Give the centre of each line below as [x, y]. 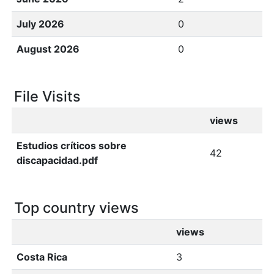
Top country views [76, 208]
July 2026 [40, 24]
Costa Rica [42, 257]
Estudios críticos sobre [72, 146]
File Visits [47, 96]
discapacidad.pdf [57, 160]
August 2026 [48, 49]
